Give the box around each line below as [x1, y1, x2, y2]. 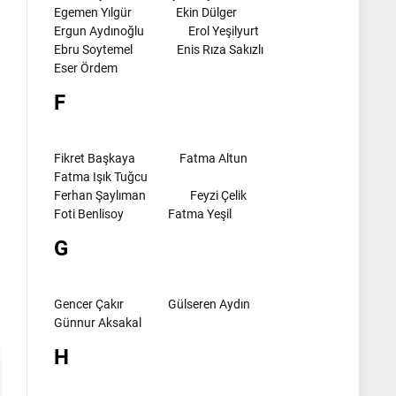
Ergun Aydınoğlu [54, 23, 144, 38]
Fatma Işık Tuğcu [54, 169, 148, 184]
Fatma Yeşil [168, 206, 232, 221]
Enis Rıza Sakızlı [177, 42, 263, 57]
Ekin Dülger [176, 4, 237, 19]
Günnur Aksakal [54, 315, 141, 330]
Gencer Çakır [54, 296, 124, 311]
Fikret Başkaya [54, 150, 135, 165]
